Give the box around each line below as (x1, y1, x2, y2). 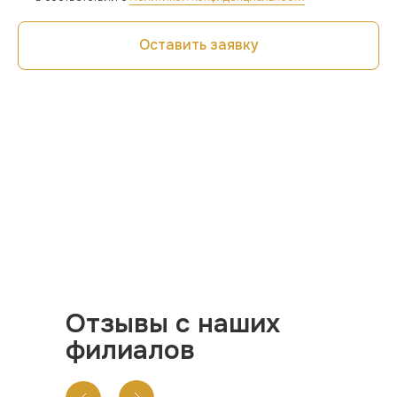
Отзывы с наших (66, 306, 280, 340)
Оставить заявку (138, 35, 259, 55)
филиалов (66, 332, 195, 367)
